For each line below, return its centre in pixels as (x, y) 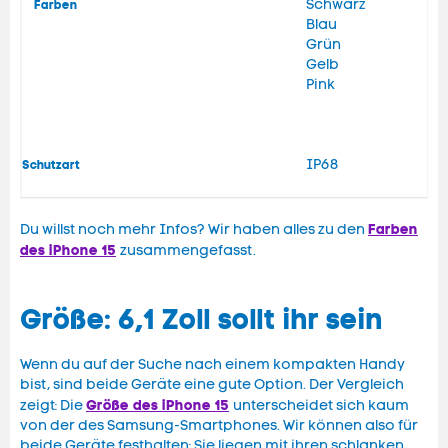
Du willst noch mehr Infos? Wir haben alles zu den (194, 230)
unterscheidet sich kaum (319, 406)
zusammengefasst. (186, 251)
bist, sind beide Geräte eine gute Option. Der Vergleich (212, 385)
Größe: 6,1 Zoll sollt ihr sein (201, 320)
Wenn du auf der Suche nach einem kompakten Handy (212, 365)
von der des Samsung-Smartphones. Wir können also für (219, 426)
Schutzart (51, 165)
